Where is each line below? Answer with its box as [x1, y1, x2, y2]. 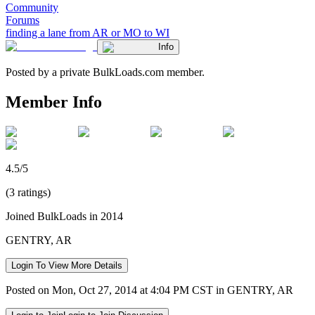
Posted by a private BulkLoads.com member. [6, 65, 205, 78]
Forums [6, 13, 39, 26]
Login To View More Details [11, 259, 122, 271]
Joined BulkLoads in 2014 [6, 210, 123, 222]
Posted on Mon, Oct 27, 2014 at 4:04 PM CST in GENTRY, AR [6, 283, 293, 296]
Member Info [6, 92, 102, 111]
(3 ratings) [6, 186, 51, 198]
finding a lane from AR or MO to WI [6, 26, 169, 39]
